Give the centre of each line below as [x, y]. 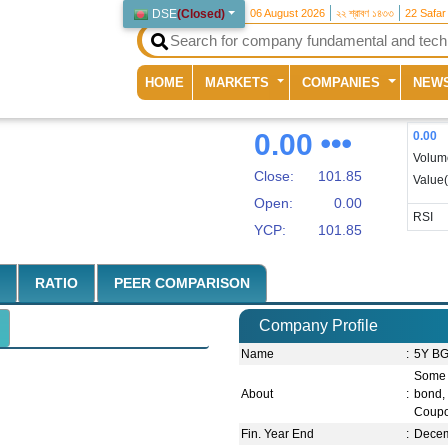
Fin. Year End [278, 434]
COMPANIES [343, 82]
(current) [209, 81]
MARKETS [239, 82]
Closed [201, 14]
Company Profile [318, 326]
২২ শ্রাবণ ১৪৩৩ [365, 13]
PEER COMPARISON [181, 283]
